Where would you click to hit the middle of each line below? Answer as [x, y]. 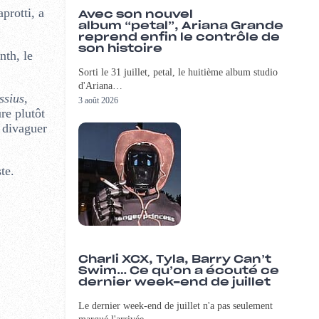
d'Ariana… [100, 86]
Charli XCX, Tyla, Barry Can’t [174, 260]
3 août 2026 [98, 101]
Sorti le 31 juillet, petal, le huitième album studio [178, 73]
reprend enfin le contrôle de [179, 38]
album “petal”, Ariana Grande [181, 26]
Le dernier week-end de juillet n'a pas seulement [175, 306]
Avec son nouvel [135, 15]
